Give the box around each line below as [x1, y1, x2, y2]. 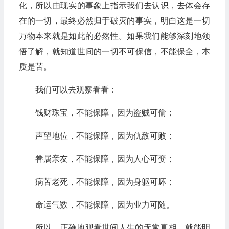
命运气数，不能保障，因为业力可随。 [35, 200, 174, 209]
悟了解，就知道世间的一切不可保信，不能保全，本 [18, 47, 210, 56]
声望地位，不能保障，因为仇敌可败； [35, 131, 174, 140]
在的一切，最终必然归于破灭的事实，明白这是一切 [18, 16, 210, 25]
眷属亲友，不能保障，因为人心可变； [35, 154, 174, 163]
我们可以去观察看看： [35, 85, 117, 94]
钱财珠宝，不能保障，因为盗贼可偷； [35, 108, 174, 117]
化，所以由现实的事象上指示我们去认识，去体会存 [18, 1, 210, 10]
